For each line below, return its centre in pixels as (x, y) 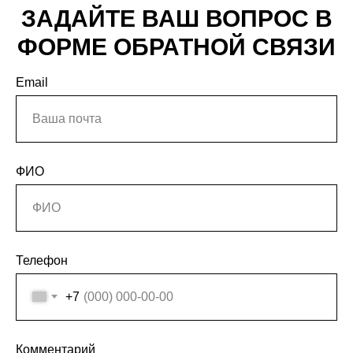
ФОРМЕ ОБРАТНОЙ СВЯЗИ (176, 46)
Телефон (42, 260)
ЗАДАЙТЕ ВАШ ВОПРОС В (176, 18)
